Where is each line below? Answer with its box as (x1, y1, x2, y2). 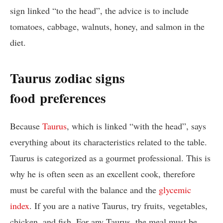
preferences (40, 88, 106, 108)
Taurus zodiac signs (10, 68, 125, 88)
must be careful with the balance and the (10, 184, 159, 196)
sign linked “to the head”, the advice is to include (10, 4, 189, 16)
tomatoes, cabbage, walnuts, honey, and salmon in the (10, 20, 205, 32)
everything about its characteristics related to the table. (10, 136, 207, 148)
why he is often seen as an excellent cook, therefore (10, 168, 195, 180)
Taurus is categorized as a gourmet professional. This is (10, 152, 211, 164)
